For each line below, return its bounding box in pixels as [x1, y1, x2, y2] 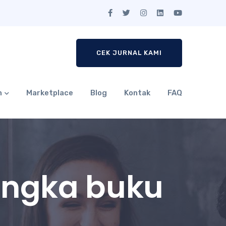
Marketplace [26, 88, 73, 97]
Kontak [124, 88, 150, 97]
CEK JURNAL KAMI [96, 49, 162, 56]
